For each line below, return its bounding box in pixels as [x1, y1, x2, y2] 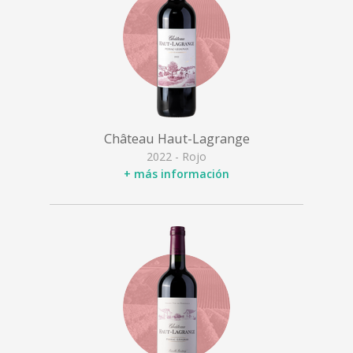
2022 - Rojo [147, 148, 206, 164]
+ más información [124, 166, 229, 182]
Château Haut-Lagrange [103, 129, 250, 147]
